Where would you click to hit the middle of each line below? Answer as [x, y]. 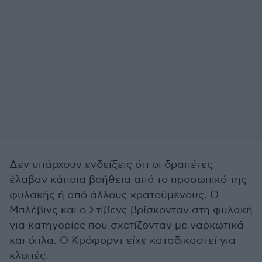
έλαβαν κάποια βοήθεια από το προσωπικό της [128, 180]
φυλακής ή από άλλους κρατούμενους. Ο [114, 195]
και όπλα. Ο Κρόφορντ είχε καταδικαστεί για [123, 241]
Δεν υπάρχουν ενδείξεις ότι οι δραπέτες [111, 165]
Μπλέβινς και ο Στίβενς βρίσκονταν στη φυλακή [131, 210]
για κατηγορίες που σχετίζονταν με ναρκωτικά [127, 225]
